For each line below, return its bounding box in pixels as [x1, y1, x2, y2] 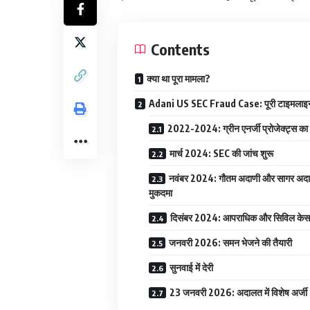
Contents [151, 39, 210, 59]
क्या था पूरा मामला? [147, 72, 210, 84]
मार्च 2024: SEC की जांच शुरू [170, 147, 273, 159]
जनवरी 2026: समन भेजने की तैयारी [169, 236, 292, 248]
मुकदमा [149, 186, 172, 199]
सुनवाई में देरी [170, 261, 213, 273]
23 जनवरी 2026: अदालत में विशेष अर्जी [170, 286, 307, 298]
